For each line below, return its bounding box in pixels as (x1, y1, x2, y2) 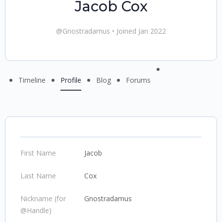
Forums (126, 75, 151, 85)
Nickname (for (20, 194, 66, 203)
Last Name (20, 171, 56, 180)
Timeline (18, 75, 46, 85)
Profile (60, 75, 81, 85)
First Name (20, 148, 56, 158)
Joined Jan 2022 (114, 26, 166, 36)
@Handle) (20, 206, 52, 215)
